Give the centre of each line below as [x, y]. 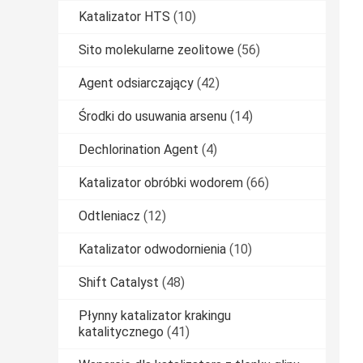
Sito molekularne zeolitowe [156, 50]
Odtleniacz [109, 216]
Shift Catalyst [119, 283]
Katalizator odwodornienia [152, 250]
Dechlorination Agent [139, 150]
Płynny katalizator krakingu [155, 316]
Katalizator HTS [124, 17]
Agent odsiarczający [136, 83]
